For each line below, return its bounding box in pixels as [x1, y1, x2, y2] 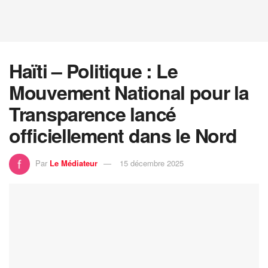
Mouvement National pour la [9, 78, 249, 106]
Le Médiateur [50, 157, 98, 169]
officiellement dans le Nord [9, 121, 237, 149]
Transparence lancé [9, 100, 176, 127]
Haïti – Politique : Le [9, 57, 178, 84]
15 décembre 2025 [120, 157, 184, 169]
